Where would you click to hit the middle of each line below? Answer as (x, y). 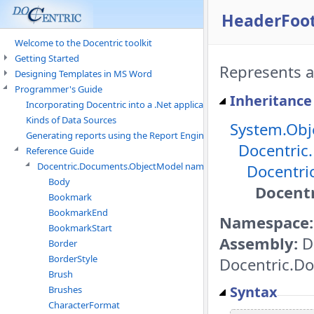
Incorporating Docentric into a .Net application (123, 104)
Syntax (254, 292)
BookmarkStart (80, 228)
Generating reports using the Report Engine (117, 135)
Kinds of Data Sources (71, 120)
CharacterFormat (84, 305)
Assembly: (259, 243)
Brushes (65, 289)
